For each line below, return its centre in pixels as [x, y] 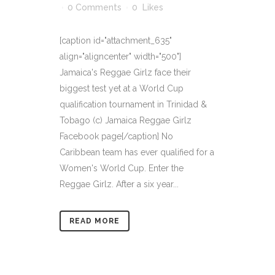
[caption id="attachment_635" [116, 41]
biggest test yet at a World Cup [122, 88]
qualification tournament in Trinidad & [133, 104]
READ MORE [95, 221]
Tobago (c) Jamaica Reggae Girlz [126, 120]
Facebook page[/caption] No [116, 136]
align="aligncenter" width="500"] [120, 56]
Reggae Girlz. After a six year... [119, 184]
